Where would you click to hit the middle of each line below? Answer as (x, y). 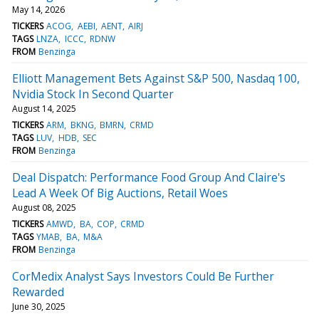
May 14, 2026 (38, 9)
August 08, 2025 (44, 207)
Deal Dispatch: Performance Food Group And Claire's (149, 177)
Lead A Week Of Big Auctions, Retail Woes (120, 193)
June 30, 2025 (39, 306)
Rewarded (38, 292)
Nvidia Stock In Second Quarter (93, 94)
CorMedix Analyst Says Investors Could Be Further (143, 276)
